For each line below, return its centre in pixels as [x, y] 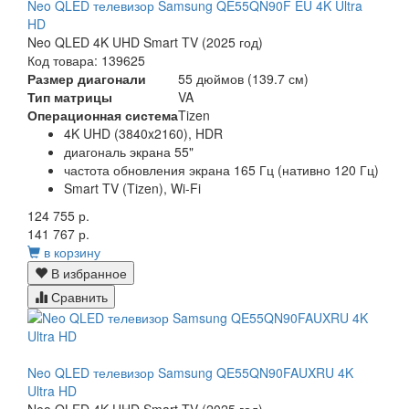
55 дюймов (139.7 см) [243, 79]
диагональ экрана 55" [129, 152]
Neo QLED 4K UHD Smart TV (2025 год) [145, 42]
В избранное [87, 273]
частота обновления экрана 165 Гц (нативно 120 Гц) [221, 170]
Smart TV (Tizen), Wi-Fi [132, 189]
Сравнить [78, 297]
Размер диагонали [87, 79]
